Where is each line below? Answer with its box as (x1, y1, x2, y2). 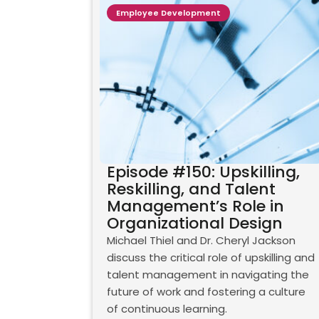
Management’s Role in (106, 195, 284, 218)
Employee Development (115, 6, 221, 19)
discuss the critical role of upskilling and (106, 250, 315, 266)
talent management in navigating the (106, 267, 309, 283)
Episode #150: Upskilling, (106, 161, 300, 184)
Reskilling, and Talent (106, 178, 276, 201)
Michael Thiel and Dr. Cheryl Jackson (106, 233, 296, 249)
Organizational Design (106, 212, 283, 235)
